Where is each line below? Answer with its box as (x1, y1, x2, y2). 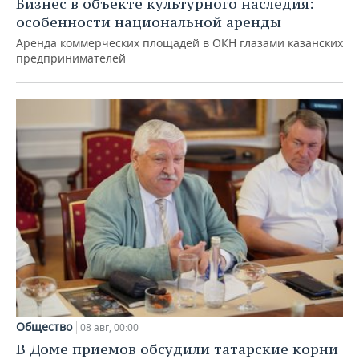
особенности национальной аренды (16, 13, 281, 32)
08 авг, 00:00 (80, 320, 139, 334)
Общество (16, 318, 72, 334)
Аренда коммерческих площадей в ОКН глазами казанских (16, 35, 343, 51)
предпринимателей (16, 50, 126, 67)
